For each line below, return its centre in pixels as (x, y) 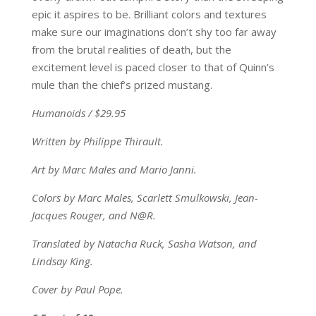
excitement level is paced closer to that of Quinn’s (153, 67)
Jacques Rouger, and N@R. (93, 215)
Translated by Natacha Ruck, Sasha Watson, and (144, 244)
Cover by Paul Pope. (77, 290)
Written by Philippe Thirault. (97, 141)
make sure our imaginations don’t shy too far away (154, 32)
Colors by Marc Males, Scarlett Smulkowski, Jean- (145, 198)
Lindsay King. (63, 261)
